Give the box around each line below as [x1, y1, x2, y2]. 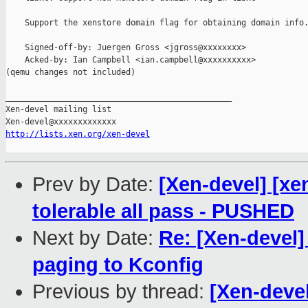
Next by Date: [32, 227, 159, 250]
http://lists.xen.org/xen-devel [5, 129, 150, 140]
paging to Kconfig [32, 254, 203, 276]
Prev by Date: [32, 173, 159, 196]
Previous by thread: [32, 280, 210, 303]
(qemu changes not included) [5, 67, 135, 78]
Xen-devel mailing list [5, 104, 111, 115]
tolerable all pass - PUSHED [32, 200, 294, 223]
